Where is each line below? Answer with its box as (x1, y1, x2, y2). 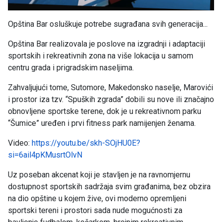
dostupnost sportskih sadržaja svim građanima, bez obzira (8, 181, 211, 191)
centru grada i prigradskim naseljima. (8, 62, 134, 72)
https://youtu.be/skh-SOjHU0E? (32, 138, 140, 148)
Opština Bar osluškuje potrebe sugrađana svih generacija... (8, 19, 208, 29)
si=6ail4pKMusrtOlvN (8, 150, 82, 160)
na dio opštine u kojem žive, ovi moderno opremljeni (8, 193, 186, 203)
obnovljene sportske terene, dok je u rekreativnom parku (8, 106, 201, 116)
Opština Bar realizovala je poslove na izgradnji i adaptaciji (8, 39, 205, 49)
